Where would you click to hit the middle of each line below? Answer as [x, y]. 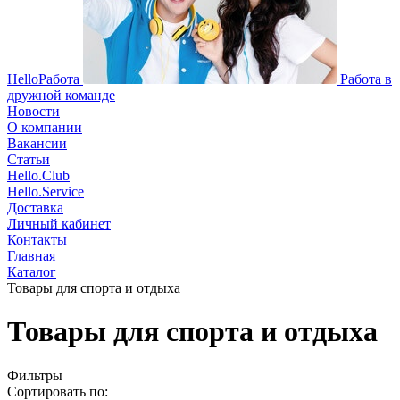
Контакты [37, 240]
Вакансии [37, 143]
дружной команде [61, 95]
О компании [45, 127]
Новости [33, 111]
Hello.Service [46, 192]
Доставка [35, 208]
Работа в [366, 79]
